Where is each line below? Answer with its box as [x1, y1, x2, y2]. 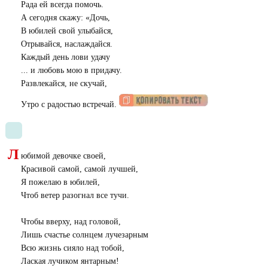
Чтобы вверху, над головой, [20, 217, 121, 226]
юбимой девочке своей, [20, 151, 106, 160]
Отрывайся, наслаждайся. [20, 39, 112, 48]
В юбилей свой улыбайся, [20, 26, 113, 35]
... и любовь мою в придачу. [20, 65, 122, 75]
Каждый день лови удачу [20, 52, 110, 62]
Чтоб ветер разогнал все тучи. [20, 190, 129, 200]
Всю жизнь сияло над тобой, [20, 243, 124, 252]
